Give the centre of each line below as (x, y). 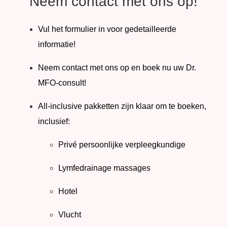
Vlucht (70, 215)
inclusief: (54, 122)
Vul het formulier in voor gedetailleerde (107, 29)
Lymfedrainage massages (104, 168)
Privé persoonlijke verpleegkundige (122, 145)
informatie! (57, 45)
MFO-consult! (62, 83)
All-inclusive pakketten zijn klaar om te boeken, (122, 106)
